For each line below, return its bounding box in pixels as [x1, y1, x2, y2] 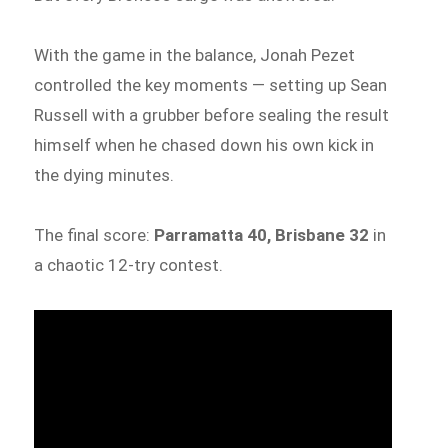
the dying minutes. [34, 165, 175, 186]
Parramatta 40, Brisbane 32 [154, 224, 370, 245]
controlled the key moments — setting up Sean [34, 75, 388, 96]
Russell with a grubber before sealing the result [34, 105, 390, 126]
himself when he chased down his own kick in [34, 135, 375, 156]
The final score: [34, 224, 155, 245]
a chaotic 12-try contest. [34, 254, 224, 275]
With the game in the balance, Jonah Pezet [34, 45, 356, 66]
